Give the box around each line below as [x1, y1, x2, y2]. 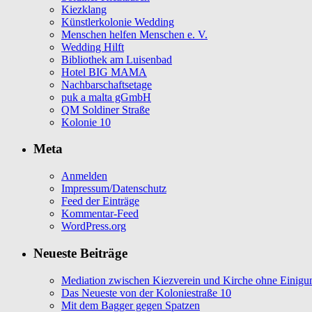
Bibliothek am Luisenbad [61, 53, 172, 65]
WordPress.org [61, 220, 126, 233]
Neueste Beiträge [33, 245, 127, 260]
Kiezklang [61, 3, 107, 15]
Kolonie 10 [61, 116, 111, 128]
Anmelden [61, 170, 107, 182]
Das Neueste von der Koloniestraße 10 [61, 286, 231, 299]
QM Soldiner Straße [61, 103, 150, 116]
